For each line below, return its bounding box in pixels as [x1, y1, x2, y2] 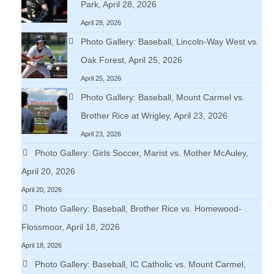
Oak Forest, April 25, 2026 [81, 54, 183, 65]
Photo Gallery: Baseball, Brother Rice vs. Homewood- [35, 203, 242, 213]
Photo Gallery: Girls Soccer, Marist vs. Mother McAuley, [35, 147, 249, 158]
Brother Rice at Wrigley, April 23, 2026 [81, 110, 228, 120]
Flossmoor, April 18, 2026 [21, 221, 120, 232]
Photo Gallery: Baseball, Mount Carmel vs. [81, 92, 245, 102]
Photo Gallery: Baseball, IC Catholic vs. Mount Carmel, [35, 259, 246, 269]
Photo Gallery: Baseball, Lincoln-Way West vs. [81, 36, 259, 46]
